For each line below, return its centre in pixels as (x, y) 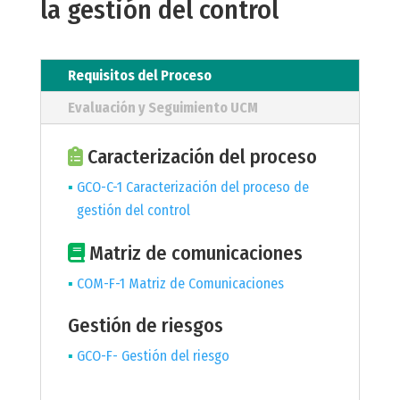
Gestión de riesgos (145, 326)
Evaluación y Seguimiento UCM (162, 108)
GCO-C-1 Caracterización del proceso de (192, 187)
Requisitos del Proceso (139, 76)
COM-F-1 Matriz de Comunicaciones (180, 284)
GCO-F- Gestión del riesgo (153, 356)
